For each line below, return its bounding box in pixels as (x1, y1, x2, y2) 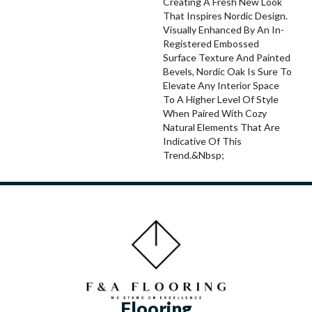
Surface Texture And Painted (163, 52, 290, 64)
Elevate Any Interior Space (163, 79, 279, 92)
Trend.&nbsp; (163, 149, 224, 162)
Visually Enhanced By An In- (163, 24, 284, 36)
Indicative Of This (163, 135, 242, 148)
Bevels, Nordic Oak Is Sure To (163, 65, 292, 78)
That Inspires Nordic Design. (163, 10, 288, 22)
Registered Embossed (163, 38, 259, 50)
